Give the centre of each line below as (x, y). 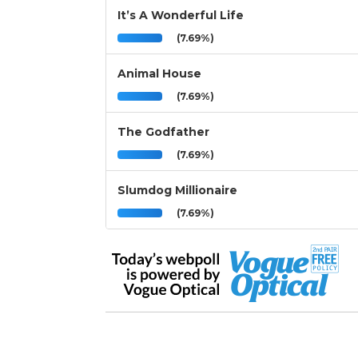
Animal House (159, 74)
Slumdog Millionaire (177, 191)
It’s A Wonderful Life (181, 16)
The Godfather (163, 132)
